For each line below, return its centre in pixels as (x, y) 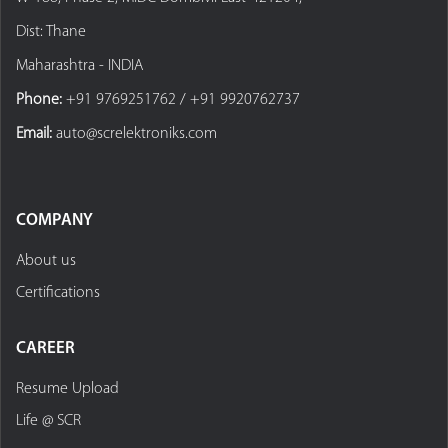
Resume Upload (67, 389)
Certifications (58, 293)
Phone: (41, 100)
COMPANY (54, 220)
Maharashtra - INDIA (79, 66)
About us (46, 261)
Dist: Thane (51, 32)
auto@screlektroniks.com (136, 134)
